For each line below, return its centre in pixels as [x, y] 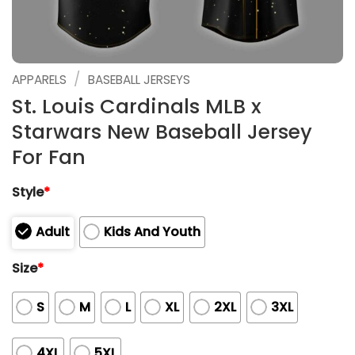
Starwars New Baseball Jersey [162, 132]
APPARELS [39, 80]
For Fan [49, 157]
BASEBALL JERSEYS [139, 80]
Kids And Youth [152, 231]
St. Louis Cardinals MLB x [137, 106]
